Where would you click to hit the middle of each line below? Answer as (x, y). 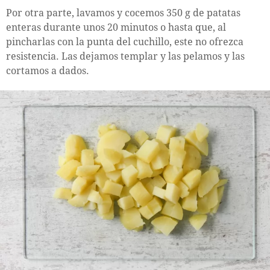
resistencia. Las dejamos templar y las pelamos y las (125, 56)
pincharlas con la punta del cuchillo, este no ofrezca (125, 42)
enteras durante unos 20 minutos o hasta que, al (116, 27)
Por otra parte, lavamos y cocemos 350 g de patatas (123, 13)
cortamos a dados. (48, 71)
